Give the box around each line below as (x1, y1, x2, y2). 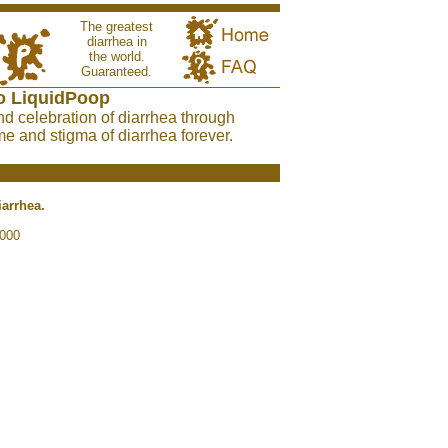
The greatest (80, 19, 153, 34)
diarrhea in (86, 34, 147, 49)
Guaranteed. (81, 64, 152, 79)
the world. (88, 49, 145, 64)
